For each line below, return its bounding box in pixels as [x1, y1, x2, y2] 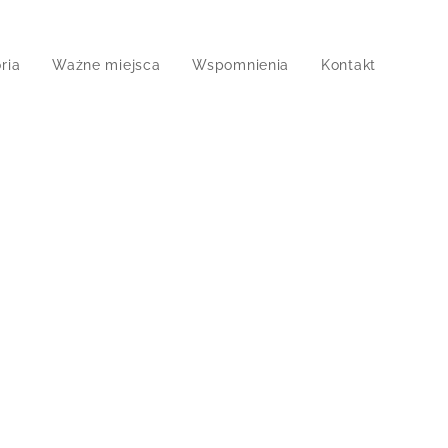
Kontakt [321, 57, 376, 73]
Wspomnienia [192, 57, 290, 73]
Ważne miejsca [52, 57, 161, 73]
